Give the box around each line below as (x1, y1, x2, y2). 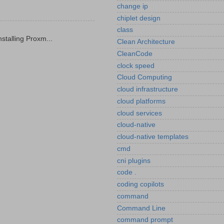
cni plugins (117, 156, 150, 164)
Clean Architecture (117, 38, 175, 46)
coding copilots (117, 180, 164, 188)
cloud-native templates (117, 133, 188, 141)
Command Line (117, 204, 165, 212)
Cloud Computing (117, 73, 172, 81)
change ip (117, 2, 148, 10)
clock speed (117, 61, 154, 69)
